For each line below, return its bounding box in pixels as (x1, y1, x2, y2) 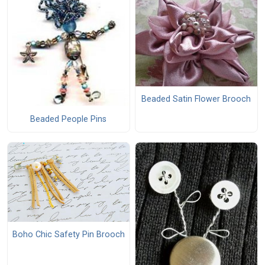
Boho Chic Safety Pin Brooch (12, 230, 125, 240)
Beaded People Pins (30, 114, 107, 124)
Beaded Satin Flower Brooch (141, 94, 251, 105)
